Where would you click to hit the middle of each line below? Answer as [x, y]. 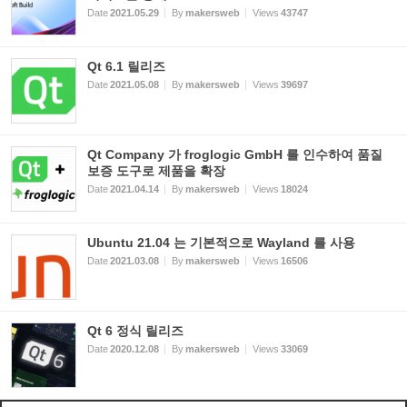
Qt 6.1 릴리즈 [126, 66]
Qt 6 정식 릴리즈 [135, 331]
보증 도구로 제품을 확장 [156, 171]
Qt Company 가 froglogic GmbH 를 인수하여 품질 [235, 154]
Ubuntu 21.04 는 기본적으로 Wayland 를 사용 [221, 243]
